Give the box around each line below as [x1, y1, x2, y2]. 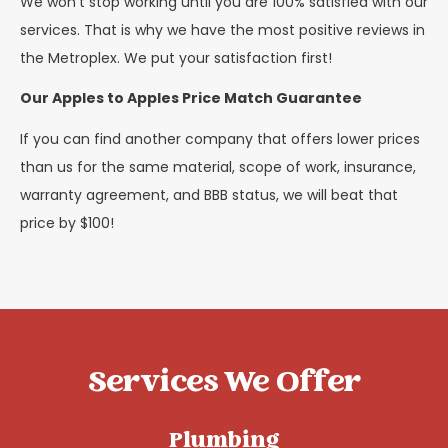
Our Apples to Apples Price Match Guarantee [20, 88, 362, 109]
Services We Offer [88, 360, 360, 409]
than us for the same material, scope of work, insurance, [20, 156, 416, 177]
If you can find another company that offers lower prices [20, 128, 420, 149]
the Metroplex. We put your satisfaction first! [20, 47, 332, 68]
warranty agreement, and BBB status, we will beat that [20, 184, 398, 205]
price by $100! [20, 212, 114, 233]
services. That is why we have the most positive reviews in [20, 19, 425, 40]
